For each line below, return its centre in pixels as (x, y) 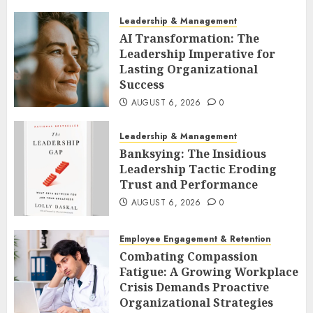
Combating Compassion (189, 256)
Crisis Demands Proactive (194, 287)
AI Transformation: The (189, 38)
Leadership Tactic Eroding (198, 169)
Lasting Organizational (189, 69)
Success (142, 84)
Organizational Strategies (196, 302)
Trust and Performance (189, 184)
